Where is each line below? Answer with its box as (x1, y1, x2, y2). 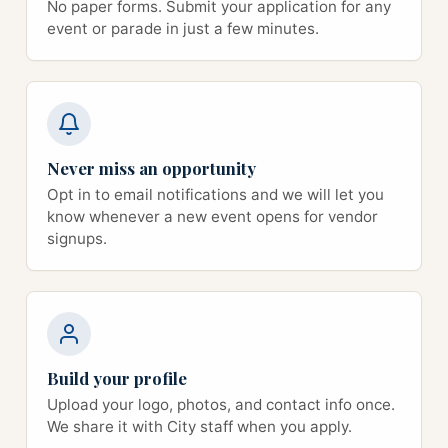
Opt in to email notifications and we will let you (47, 184, 384, 204)
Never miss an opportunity (47, 156, 256, 179)
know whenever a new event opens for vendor (47, 206, 378, 226)
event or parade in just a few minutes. (47, 18, 319, 38)
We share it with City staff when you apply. (47, 416, 352, 436)
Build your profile (47, 366, 187, 389)
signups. (47, 228, 107, 248)
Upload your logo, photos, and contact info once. (47, 394, 395, 414)
